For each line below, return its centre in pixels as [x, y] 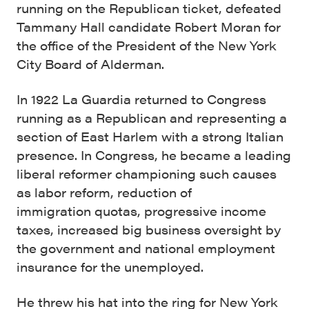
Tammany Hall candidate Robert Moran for [149, 26]
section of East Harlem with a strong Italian [150, 136]
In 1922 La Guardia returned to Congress [141, 99]
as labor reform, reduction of [104, 192]
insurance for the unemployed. [110, 266]
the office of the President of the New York [147, 45]
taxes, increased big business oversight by [149, 229]
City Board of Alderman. [90, 63]
